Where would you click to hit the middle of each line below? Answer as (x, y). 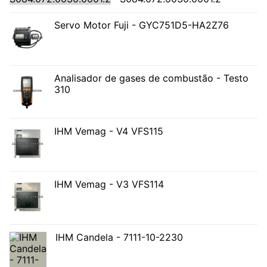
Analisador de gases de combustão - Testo (151, 78)
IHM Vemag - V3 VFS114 (109, 184)
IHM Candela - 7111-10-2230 (119, 237)
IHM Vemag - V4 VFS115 (109, 131)
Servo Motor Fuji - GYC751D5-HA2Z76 (142, 25)
